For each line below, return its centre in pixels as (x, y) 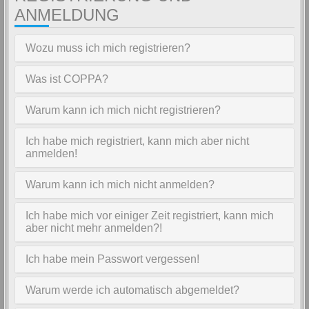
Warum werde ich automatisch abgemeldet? (132, 290)
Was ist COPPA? (67, 79)
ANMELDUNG (67, 15)
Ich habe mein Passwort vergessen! (112, 259)
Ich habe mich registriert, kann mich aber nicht (137, 141)
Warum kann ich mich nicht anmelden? (120, 185)
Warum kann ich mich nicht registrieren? (123, 110)
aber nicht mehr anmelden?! (94, 228)
